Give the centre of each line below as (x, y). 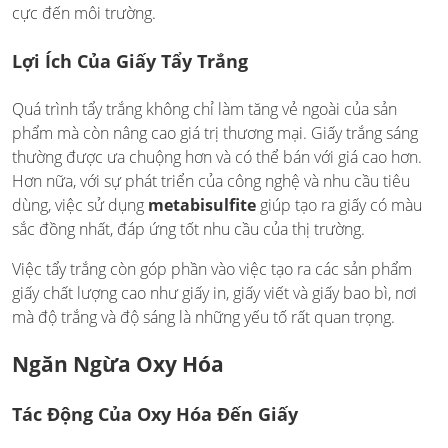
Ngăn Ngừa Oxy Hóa (118, 363)
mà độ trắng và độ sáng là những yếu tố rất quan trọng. (203, 316)
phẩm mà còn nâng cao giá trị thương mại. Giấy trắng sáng (215, 132)
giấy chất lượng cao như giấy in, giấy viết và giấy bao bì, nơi (214, 292)
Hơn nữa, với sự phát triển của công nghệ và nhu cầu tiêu (211, 180)
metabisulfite (200, 204)
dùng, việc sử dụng (78, 204)
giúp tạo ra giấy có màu (339, 204)
